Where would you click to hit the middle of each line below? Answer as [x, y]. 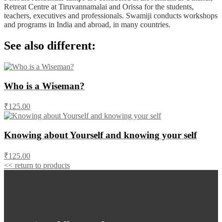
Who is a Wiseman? [44, 86]
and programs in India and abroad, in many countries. [87, 25]
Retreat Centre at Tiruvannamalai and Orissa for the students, [99, 7]
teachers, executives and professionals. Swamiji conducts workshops [111, 16]
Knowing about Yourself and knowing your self [100, 135]
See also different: [50, 45]
